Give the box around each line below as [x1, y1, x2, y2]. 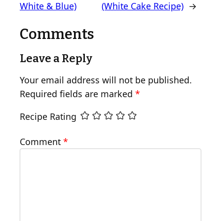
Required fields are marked [20, 87, 135, 100]
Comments [20, 26, 94, 43]
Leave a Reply [20, 51, 92, 65]
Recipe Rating [20, 110, 76, 122]
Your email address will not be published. [20, 74, 192, 86]
